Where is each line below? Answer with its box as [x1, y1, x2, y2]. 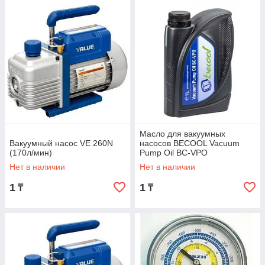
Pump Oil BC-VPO [140, 148, 208, 157]
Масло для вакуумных [140, 129, 225, 138]
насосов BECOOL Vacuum [140, 138, 240, 148]
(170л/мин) [9, 148, 52, 157]
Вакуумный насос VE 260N [9, 138, 113, 148]
